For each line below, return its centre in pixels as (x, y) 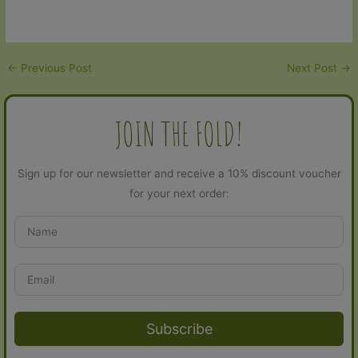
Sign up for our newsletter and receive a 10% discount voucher (179, 174)
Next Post (313, 68)
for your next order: (179, 194)
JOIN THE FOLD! (179, 134)
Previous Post (55, 68)
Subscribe (179, 329)
